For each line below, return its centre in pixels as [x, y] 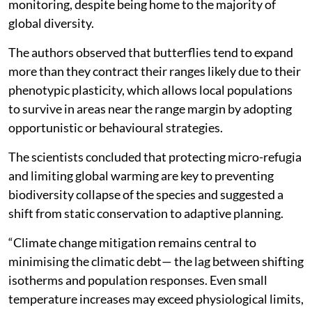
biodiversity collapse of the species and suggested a [146, 195]
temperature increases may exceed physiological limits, [156, 299]
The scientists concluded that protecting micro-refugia [155, 157]
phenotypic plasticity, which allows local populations [150, 90]
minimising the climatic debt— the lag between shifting [156, 262]
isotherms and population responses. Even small [138, 280]
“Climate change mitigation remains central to [132, 243]
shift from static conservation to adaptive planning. [146, 213]
